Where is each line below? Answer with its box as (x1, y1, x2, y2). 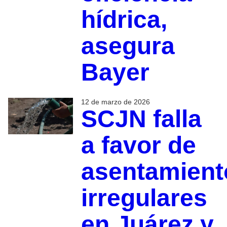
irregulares (81, 184, 207, 211)
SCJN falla (81, 105, 202, 132)
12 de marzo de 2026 (81, 97, 150, 106)
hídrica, (81, 6, 167, 33)
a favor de (81, 131, 196, 159)
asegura (81, 32, 175, 59)
